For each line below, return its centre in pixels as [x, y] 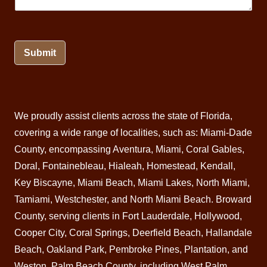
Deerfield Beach [167, 233]
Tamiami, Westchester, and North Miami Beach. [115, 200]
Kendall [217, 166]
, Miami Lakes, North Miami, [191, 183]
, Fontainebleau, [73, 166]
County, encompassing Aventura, [85, 150]
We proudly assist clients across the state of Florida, [123, 116]
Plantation [206, 250]
